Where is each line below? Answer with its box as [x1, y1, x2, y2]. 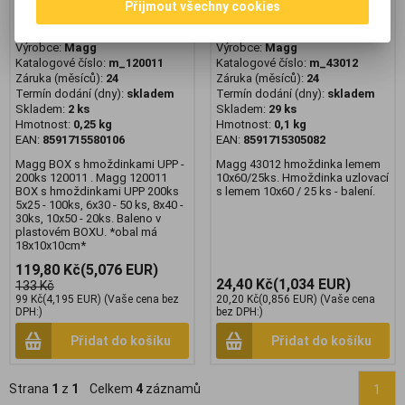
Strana [9, 381, 52, 396]
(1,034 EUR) [273, 275, 351, 293]
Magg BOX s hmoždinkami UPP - [15, 156, 184, 171]
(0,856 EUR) [259, 292, 317, 306]
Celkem [79, 381, 136, 396]
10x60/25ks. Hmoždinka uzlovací [216, 170, 389, 184]
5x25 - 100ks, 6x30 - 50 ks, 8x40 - [15, 197, 184, 212]
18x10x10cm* [15, 238, 86, 252]
